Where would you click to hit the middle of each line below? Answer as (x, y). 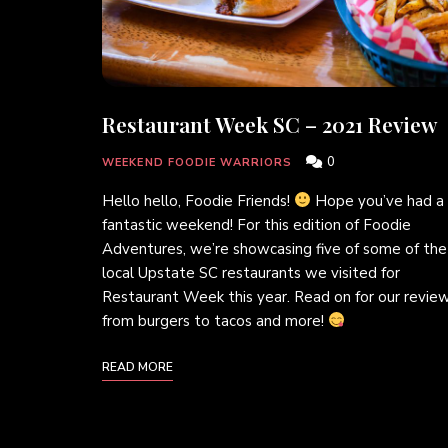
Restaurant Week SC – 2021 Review (269, 123)
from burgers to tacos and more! (215, 320)
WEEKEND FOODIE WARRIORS (197, 162)
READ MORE (137, 366)
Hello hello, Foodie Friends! (198, 200)
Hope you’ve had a (378, 200)
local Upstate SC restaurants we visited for (251, 272)
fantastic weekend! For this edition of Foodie (256, 224)
